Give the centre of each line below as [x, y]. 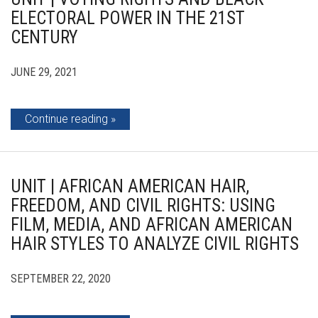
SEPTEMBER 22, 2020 [61, 279]
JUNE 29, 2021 [44, 72]
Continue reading [66, 119]
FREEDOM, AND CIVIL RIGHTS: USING [143, 205]
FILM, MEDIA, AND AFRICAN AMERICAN [152, 225]
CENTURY [44, 37]
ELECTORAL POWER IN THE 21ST [128, 18]
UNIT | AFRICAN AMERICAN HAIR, [130, 186]
